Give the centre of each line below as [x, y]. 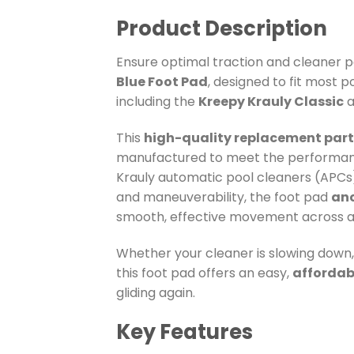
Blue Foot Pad [162, 82]
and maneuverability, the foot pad [224, 198]
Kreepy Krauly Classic [271, 102]
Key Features [185, 331]
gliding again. [156, 292]
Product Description [222, 29]
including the [157, 102]
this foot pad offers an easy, [204, 273]
